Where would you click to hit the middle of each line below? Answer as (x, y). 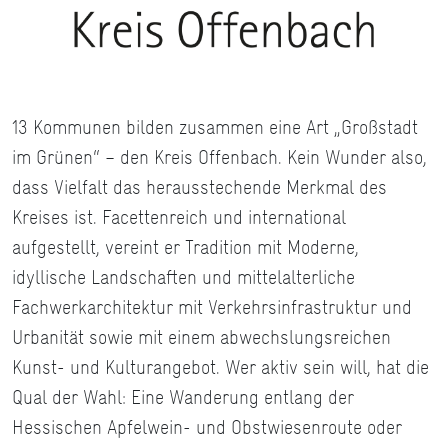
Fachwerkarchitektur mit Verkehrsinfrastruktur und (212, 307)
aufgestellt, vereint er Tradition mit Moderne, (185, 247)
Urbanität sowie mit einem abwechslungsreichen (201, 337)
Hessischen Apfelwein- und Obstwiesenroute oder (207, 427)
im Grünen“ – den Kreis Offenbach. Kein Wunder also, (219, 157)
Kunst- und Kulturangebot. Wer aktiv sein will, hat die (220, 367)
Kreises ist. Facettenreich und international (179, 217)
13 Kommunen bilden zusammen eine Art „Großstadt (215, 127)
